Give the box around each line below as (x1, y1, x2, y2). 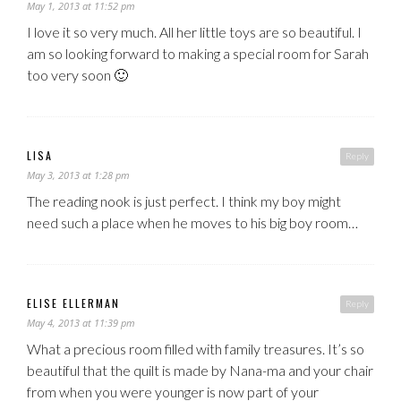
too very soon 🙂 (27, 65, 128, 83)
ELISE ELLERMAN (27, 294, 120, 311)
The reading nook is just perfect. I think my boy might (27, 192, 341, 209)
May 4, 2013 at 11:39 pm (27, 315, 135, 329)
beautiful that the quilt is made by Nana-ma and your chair (27, 361, 373, 379)
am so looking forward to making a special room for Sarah (27, 44, 369, 62)
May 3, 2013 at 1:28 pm (27, 167, 130, 182)
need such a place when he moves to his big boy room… (27, 213, 358, 231)
